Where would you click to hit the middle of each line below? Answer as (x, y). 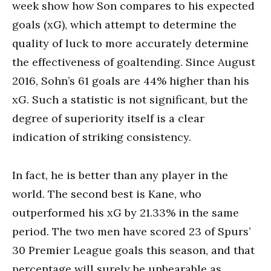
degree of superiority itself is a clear (108, 118)
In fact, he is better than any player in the (120, 175)
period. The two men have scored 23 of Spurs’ (131, 231)
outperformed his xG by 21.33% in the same (126, 213)
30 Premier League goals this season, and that (133, 250)
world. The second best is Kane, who (107, 194)
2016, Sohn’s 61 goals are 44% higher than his (131, 81)
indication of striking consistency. (102, 137)
